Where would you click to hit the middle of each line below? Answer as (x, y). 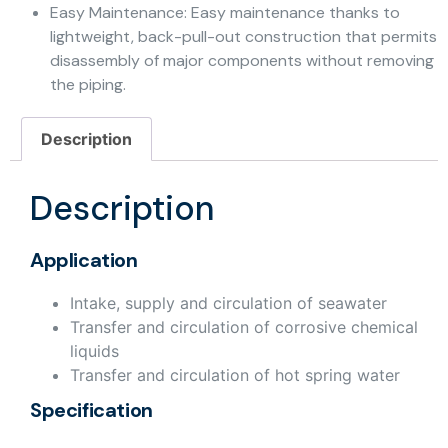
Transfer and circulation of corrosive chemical (244, 326)
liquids (94, 350)
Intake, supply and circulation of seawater (228, 302)
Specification (91, 409)
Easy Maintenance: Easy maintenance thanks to (225, 13)
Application (84, 259)
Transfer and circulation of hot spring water (235, 374)
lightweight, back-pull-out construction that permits (243, 37)
